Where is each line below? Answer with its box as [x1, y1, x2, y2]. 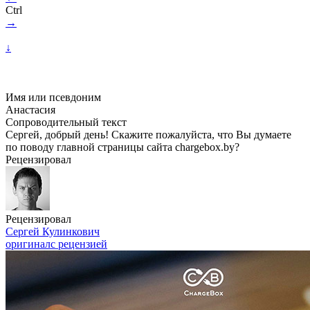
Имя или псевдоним [6, 91, 101, 103]
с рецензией [51, 238, 107, 250]
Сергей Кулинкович [6, 226, 100, 237]
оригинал [6, 238, 51, 250]
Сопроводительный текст [6, 116, 127, 128]
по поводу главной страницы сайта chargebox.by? [6, 141, 239, 153]
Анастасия [6, 104, 55, 116]
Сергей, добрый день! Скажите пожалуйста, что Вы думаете [6, 129, 291, 140]
